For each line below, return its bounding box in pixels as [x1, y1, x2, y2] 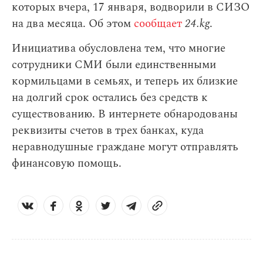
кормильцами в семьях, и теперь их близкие [12, 73, 238, 90]
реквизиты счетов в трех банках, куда [12, 122, 204, 140]
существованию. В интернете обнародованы [12, 106, 238, 123]
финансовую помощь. [12, 155, 124, 173]
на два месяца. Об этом [12, 15, 131, 33]
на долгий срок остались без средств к [12, 89, 208, 107]
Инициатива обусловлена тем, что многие [12, 40, 225, 58]
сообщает [131, 15, 182, 33]
